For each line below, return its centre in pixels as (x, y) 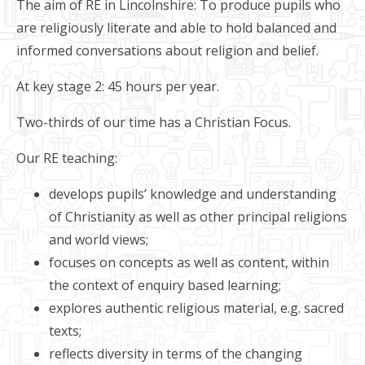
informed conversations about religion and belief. (167, 51)
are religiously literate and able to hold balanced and (176, 28)
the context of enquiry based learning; (165, 285)
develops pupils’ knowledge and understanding (193, 194)
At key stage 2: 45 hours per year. (118, 86)
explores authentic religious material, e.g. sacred (196, 308)
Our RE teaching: (67, 158)
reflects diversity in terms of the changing (176, 354)
